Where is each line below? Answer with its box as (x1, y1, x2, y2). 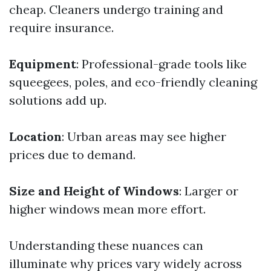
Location (9, 129, 62, 144)
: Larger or (179, 183, 238, 198)
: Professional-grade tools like (76, 56, 247, 71)
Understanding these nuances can (9, 238, 203, 253)
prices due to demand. (9, 147, 135, 162)
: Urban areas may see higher (62, 129, 226, 144)
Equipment (9, 56, 76, 71)
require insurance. (9, 20, 114, 35)
